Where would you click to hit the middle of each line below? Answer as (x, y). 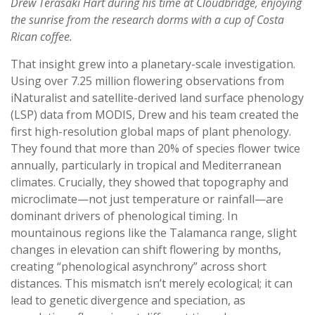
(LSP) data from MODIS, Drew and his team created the (155, 115)
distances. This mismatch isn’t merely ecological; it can (152, 284)
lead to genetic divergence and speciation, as (128, 301)
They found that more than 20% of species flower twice (155, 149)
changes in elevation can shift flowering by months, (146, 250)
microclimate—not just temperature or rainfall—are (147, 199)
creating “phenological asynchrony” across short (139, 267)
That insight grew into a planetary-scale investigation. (153, 64)
